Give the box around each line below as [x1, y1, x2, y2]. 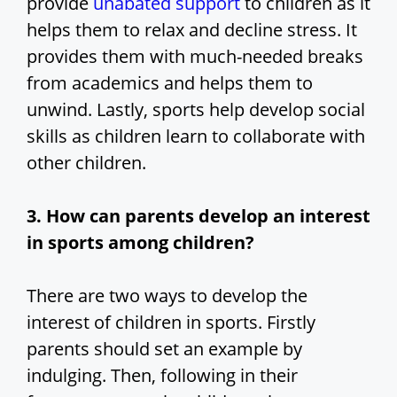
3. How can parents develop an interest [27, 204, 370, 229]
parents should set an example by [27, 337, 302, 362]
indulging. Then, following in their [27, 363, 298, 388]
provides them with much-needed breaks [27, 44, 363, 69]
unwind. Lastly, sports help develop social [27, 97, 365, 122]
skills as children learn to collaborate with [27, 124, 365, 149]
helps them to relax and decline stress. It [27, 18, 357, 43]
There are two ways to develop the [27, 284, 307, 308]
